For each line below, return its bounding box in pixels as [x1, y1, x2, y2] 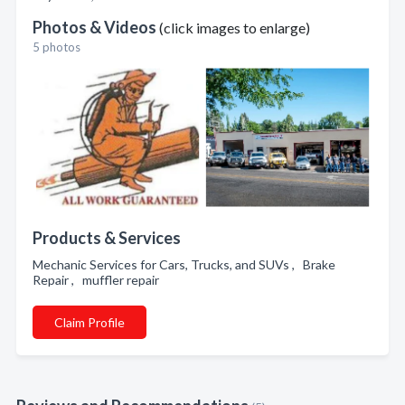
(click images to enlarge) [159, 19, 310, 36]
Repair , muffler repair [33, 272, 165, 287]
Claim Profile [54, 315, 125, 330]
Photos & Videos [33, 17, 159, 37]
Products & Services [33, 228, 181, 248]
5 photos [33, 40, 80, 54]
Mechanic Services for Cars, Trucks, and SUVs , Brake [33, 257, 335, 272]
